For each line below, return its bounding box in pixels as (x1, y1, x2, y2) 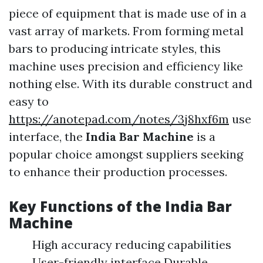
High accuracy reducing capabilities (32, 237, 231, 252)
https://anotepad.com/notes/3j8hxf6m (9, 112, 229, 127)
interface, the (9, 129, 86, 144)
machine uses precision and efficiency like (9, 59, 243, 74)
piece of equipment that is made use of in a (9, 6, 247, 21)
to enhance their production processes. (9, 164, 227, 180)
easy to (9, 94, 49, 109)
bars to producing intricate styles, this (9, 41, 221, 56)
